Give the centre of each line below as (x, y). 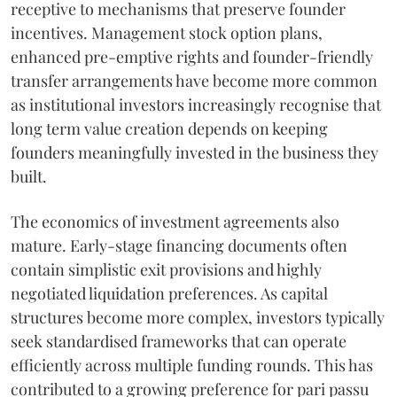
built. (29, 176)
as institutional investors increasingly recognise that (196, 105)
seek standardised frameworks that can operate (179, 341)
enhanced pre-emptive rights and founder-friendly (192, 57)
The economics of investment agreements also (175, 222)
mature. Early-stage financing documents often (179, 245)
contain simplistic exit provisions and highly (166, 269)
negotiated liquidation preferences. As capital (169, 293)
